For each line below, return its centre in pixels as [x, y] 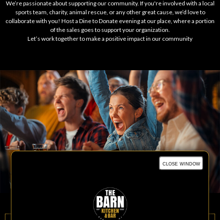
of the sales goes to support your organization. [110, 30]
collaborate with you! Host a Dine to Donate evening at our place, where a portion [110, 21]
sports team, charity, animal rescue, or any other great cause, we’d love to [110, 12]
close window [181, 163]
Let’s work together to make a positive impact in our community [110, 39]
